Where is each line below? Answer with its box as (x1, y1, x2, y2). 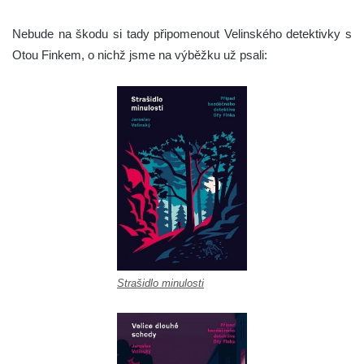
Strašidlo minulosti (117, 276, 204, 289)
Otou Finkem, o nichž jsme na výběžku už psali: (12, 48, 267, 63)
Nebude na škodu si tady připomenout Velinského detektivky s (12, 27, 352, 41)
